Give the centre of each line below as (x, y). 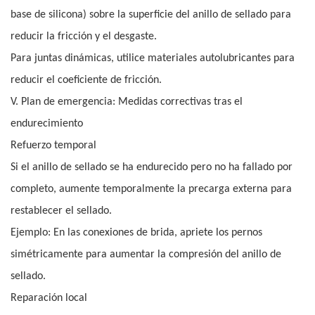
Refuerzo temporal (53, 146)
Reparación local (49, 298)
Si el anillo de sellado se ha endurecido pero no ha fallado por (152, 168)
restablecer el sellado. (61, 211)
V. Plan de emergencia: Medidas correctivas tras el (127, 102)
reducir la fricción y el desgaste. (84, 37)
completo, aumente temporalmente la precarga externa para (151, 189)
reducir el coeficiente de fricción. (86, 81)
